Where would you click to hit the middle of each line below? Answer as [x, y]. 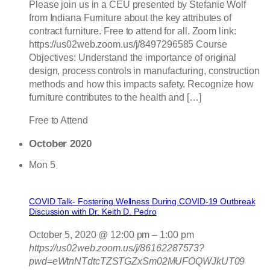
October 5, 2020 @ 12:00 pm [89, 235]
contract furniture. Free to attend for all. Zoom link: [133, 31]
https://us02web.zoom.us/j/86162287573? [117, 248]
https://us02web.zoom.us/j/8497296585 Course [128, 45]
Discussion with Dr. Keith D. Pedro [93, 212]
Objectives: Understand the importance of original [133, 58]
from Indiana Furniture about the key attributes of [130, 18]
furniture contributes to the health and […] [115, 98]
